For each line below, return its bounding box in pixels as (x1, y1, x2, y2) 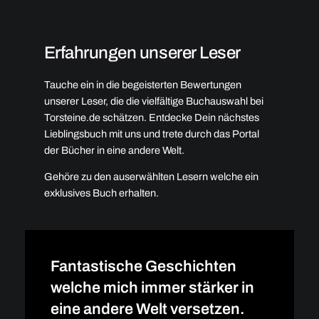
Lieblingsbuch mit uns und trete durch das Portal (43, 127, 259, 140)
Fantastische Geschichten (50, 257, 236, 275)
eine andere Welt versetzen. (50, 300, 244, 318)
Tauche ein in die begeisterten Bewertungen (43, 78, 241, 90)
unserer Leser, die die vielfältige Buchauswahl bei (43, 95, 263, 107)
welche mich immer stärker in (50, 278, 254, 296)
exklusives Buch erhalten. (43, 187, 159, 199)
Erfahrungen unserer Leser (43, 43, 241, 62)
